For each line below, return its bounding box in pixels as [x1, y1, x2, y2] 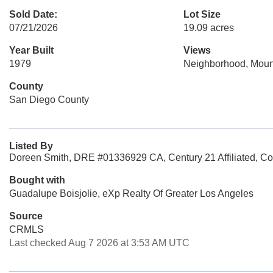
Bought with [9, 175, 65, 185]
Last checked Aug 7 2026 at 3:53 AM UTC [9, 238, 190, 248]
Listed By [9, 141, 53, 151]
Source [9, 211, 43, 221]
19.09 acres [183, 23, 234, 33]
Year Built [9, 45, 54, 55]
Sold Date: [9, 9, 57, 19]
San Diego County [9, 94, 89, 105]
